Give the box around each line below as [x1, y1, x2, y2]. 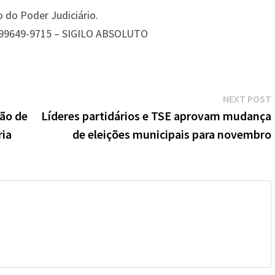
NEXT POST [223, 93, 272, 105]
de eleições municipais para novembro [72, 126, 272, 142]
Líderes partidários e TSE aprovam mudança [41, 108, 272, 123]
